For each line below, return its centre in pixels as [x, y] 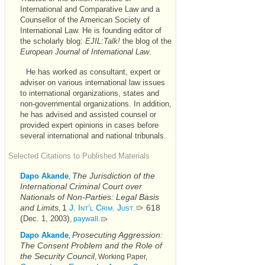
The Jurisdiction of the [114, 175]
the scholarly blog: [53, 42]
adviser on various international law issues [93, 83]
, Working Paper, [121, 256]
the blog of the [146, 42]
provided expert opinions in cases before [89, 125]
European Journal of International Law [85, 52]
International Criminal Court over [81, 186]
